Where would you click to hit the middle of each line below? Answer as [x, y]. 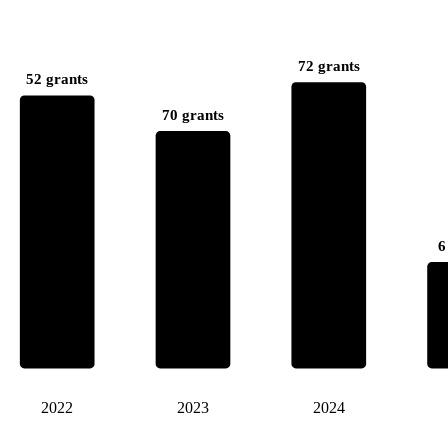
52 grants [57, 79]
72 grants [328, 65]
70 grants [192, 114]
